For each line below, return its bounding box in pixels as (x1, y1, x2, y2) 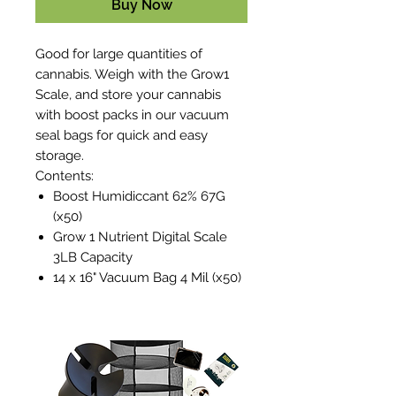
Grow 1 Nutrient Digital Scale (53, 228, 227, 245)
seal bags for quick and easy (35, 126, 208, 143)
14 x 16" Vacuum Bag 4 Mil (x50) (53, 269, 241, 286)
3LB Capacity (53, 248, 133, 265)
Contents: (35, 167, 94, 184)
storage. (35, 147, 84, 164)
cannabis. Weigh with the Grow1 (35, 65, 229, 82)
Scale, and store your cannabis (35, 86, 221, 103)
